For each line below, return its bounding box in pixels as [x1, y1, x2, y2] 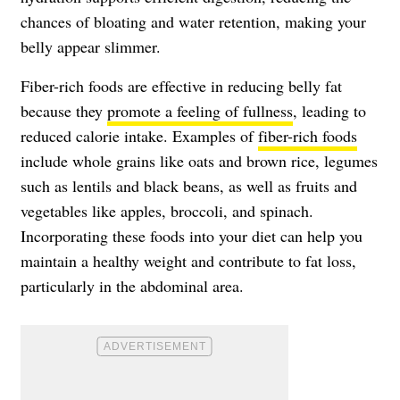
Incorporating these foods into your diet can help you [21, 224, 362, 246]
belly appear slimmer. [21, 35, 161, 57]
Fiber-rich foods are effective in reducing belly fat [21, 74, 342, 96]
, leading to [293, 99, 366, 121]
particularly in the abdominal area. [21, 274, 244, 296]
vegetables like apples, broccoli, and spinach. [21, 199, 313, 221]
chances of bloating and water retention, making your [21, 10, 366, 32]
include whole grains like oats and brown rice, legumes [21, 149, 378, 171]
